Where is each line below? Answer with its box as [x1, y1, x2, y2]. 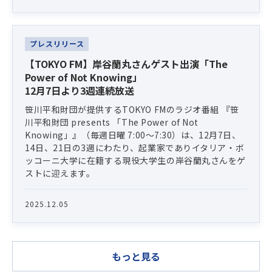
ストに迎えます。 [25, 166, 95, 179]
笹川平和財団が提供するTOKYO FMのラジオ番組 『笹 [25, 103, 239, 115]
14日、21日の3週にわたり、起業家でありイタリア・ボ [25, 141, 245, 154]
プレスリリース [29, 38, 84, 49]
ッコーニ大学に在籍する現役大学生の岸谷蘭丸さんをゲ [25, 154, 246, 166]
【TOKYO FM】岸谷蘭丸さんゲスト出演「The [25, 56, 228, 71]
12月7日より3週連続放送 [25, 83, 134, 98]
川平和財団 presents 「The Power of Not [25, 115, 199, 128]
